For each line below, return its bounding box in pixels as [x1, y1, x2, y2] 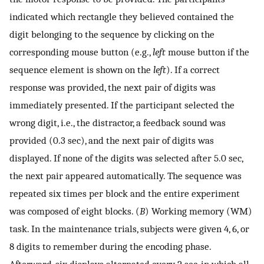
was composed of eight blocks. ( [9, 205, 140, 217]
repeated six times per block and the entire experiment [9, 187, 240, 200]
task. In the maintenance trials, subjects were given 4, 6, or [9, 223, 249, 235]
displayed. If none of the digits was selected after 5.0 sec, [9, 152, 243, 164]
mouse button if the [166, 46, 249, 58]
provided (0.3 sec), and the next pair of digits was [9, 134, 214, 147]
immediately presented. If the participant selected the [9, 99, 235, 111]
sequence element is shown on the [9, 64, 153, 76]
